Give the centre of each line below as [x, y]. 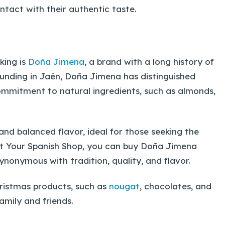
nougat [124, 186]
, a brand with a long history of [149, 62]
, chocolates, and [176, 186]
